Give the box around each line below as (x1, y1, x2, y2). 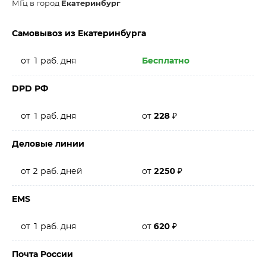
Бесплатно (142, 57, 189, 65)
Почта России (12, 251, 73, 259)
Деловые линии (12, 140, 84, 148)
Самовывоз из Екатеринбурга (12, 30, 146, 38)
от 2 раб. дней (21, 167, 83, 176)
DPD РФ (12, 85, 48, 93)
